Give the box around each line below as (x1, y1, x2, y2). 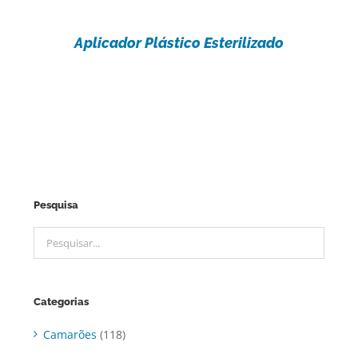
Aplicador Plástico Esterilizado (74, 34, 284, 52)
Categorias (33, 295, 89, 308)
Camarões (42, 326, 97, 342)
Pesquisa (33, 199, 78, 212)
